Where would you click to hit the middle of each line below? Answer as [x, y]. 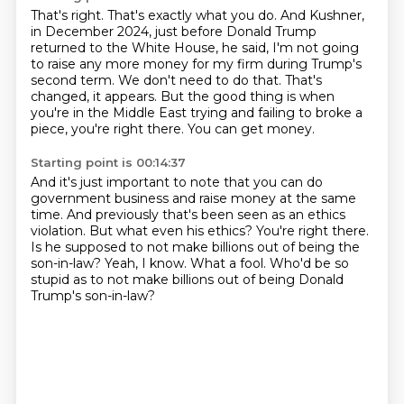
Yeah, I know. [147, 263]
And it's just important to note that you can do [176, 182]
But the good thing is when [247, 96]
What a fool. [230, 263]
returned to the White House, [126, 48]
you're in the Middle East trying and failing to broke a [196, 113]
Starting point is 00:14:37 [108, 162]
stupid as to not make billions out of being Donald [187, 280]
